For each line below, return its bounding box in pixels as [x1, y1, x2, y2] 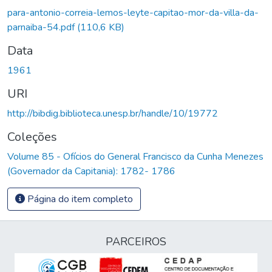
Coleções [7, 128, 57, 145]
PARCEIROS [106, 234, 166, 249]
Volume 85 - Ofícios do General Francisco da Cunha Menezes [7, 149, 263, 163]
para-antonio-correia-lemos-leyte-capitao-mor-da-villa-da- [7, 5, 259, 19]
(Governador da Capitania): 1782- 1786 [7, 164, 175, 178]
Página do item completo [25, 192, 133, 206]
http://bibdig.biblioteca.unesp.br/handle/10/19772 [7, 106, 218, 120]
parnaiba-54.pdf [7, 20, 77, 34]
